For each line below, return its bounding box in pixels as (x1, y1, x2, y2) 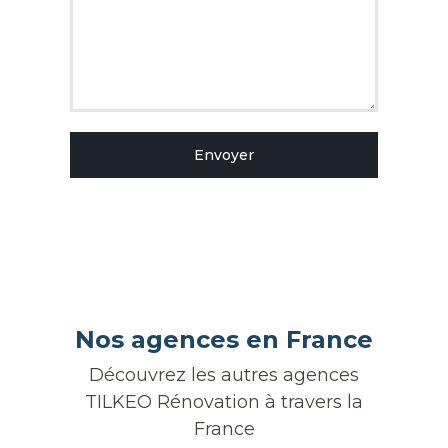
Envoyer (194, 146, 254, 164)
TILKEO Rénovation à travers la (85, 391, 363, 413)
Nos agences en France (75, 325, 373, 354)
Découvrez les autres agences (89, 364, 359, 386)
